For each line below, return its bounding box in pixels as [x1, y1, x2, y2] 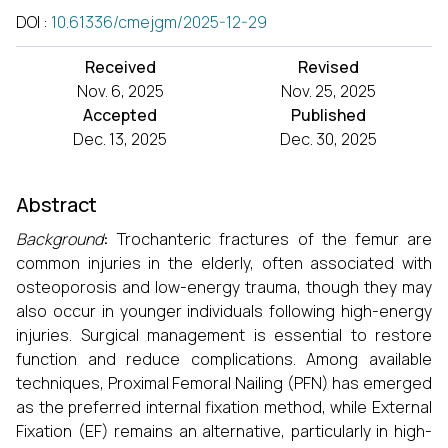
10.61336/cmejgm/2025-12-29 [51, 11, 267, 33]
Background [16, 228, 103, 250]
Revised [297, 56, 359, 78]
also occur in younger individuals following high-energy [16, 300, 432, 322]
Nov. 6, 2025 [76, 80, 164, 102]
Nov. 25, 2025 [280, 80, 376, 102]
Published [290, 104, 366, 126]
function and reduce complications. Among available [16, 348, 432, 370]
